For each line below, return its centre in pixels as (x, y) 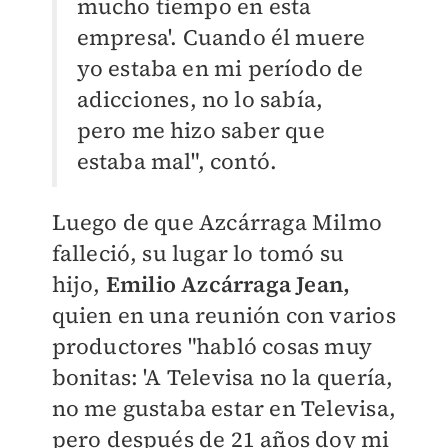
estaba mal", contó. (177, 161)
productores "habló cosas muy (212, 346)
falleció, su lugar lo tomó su (198, 253)
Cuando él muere (274, 37)
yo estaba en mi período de (220, 68)
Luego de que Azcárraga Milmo (217, 222)
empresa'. (129, 37)
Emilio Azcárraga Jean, (228, 284)
